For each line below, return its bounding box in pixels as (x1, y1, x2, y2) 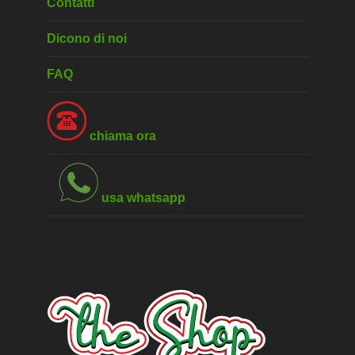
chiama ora (86, 129, 156, 143)
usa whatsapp (97, 191, 185, 205)
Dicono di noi (46, 32, 127, 46)
